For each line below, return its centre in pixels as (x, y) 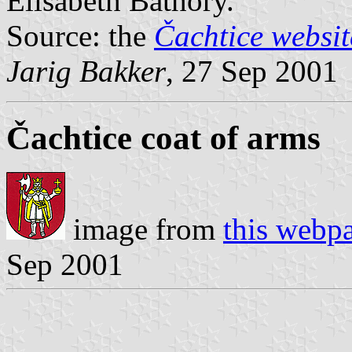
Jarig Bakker (86, 71)
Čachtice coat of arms (163, 137)
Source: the (80, 35)
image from (144, 229)
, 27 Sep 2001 (252, 71)
